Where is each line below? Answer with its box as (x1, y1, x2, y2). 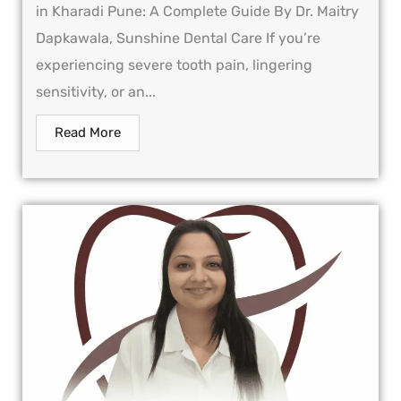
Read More (55, 124, 121, 141)
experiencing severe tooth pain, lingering (36, 56, 312, 74)
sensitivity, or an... (36, 83, 156, 101)
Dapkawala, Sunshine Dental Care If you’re (36, 30, 320, 47)
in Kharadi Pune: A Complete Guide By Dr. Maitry (36, 3, 359, 21)
